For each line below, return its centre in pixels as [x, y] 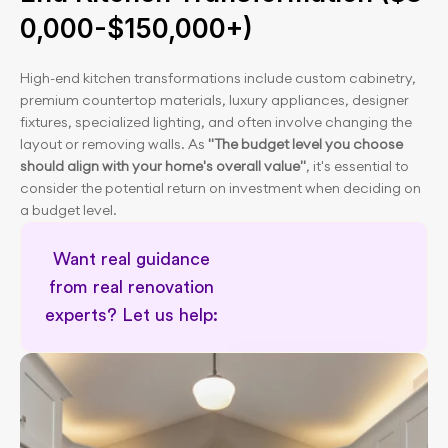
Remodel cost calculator [314, 358]
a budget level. [68, 210]
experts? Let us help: [134, 315]
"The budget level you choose [305, 144]
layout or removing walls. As [114, 144]
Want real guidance [131, 259]
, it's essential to [357, 166]
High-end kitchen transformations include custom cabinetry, [218, 78]
